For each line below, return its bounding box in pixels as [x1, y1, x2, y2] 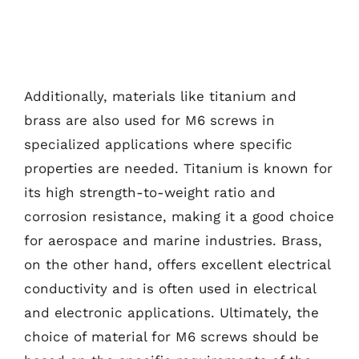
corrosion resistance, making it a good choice [24, 208, 334, 224]
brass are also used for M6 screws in [24, 112, 275, 128]
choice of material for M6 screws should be [24, 329, 319, 345]
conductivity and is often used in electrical [24, 280, 316, 296]
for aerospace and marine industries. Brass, [24, 232, 322, 248]
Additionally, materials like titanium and [24, 88, 296, 104]
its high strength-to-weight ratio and [24, 184, 276, 200]
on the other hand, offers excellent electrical [24, 256, 330, 272]
